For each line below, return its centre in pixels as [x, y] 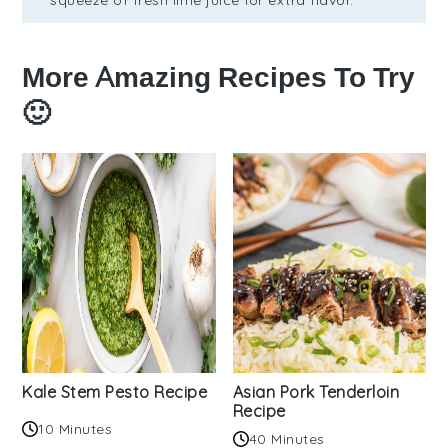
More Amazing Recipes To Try [219, 77]
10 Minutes [75, 429]
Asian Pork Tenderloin [315, 391]
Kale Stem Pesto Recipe [115, 391]
